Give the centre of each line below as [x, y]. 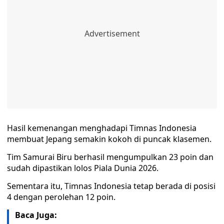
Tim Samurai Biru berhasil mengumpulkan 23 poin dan [110, 157]
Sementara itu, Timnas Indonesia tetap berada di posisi [111, 186]
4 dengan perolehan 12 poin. [61, 197]
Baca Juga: [36, 215]
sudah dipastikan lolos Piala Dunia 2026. [83, 168]
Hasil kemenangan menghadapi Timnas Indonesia [102, 128]
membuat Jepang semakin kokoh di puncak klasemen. [109, 139]
